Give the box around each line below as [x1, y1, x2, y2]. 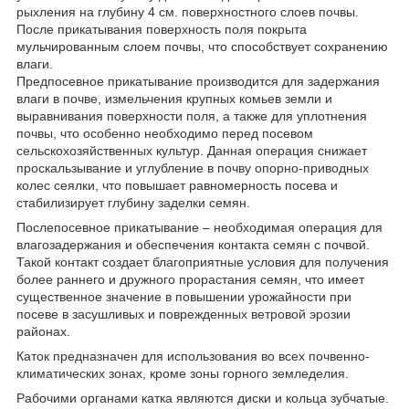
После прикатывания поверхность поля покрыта [16, 21, 307, 37]
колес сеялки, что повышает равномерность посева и [16, 177, 338, 193]
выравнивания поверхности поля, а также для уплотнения [16, 108, 367, 123]
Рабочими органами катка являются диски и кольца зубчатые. [16, 390, 389, 405]
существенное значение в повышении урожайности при [16, 288, 351, 304]
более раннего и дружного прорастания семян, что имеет [16, 271, 364, 287]
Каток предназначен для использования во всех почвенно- [16, 348, 370, 363]
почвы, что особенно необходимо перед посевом [16, 125, 313, 141]
